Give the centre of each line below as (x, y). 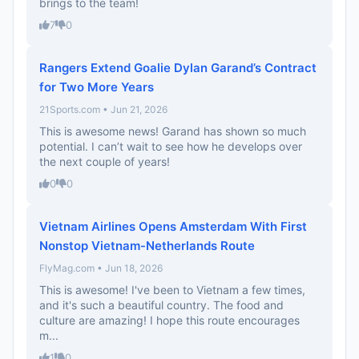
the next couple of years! (105, 161)
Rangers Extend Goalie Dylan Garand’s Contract (178, 68)
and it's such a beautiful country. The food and (161, 305)
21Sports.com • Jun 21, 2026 (103, 109)
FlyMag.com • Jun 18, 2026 (101, 268)
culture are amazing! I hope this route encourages (169, 320)
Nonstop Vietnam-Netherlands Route (147, 246)
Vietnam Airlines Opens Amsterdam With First (173, 226)
